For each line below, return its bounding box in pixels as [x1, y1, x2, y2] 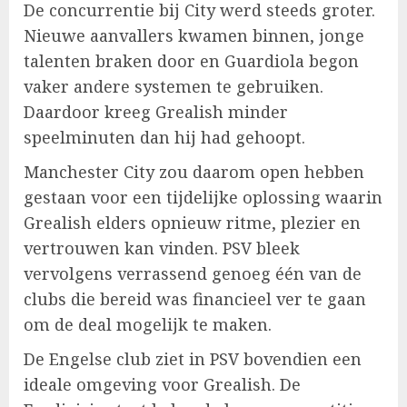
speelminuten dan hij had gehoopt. [24, 125, 305, 148]
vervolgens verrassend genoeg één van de [24, 262, 362, 284]
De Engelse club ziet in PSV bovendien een [24, 347, 362, 370]
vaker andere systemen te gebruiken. [24, 74, 323, 97]
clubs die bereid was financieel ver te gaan [24, 287, 366, 310]
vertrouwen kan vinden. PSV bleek [24, 236, 300, 259]
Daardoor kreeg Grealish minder [24, 100, 288, 123]
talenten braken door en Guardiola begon [24, 49, 359, 72]
